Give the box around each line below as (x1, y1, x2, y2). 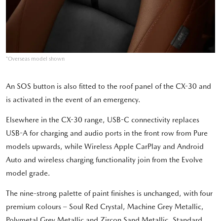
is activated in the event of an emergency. (6, 95, 141, 105)
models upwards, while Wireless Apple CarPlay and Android (6, 142, 204, 151)
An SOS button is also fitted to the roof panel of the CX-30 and (6, 82, 211, 91)
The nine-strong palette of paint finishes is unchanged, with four (6, 189, 213, 198)
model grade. (6, 169, 50, 178)
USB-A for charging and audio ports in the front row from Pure (6, 129, 208, 138)
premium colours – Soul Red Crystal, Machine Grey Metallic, (6, 202, 204, 212)
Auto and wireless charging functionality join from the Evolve (6, 155, 203, 165)
